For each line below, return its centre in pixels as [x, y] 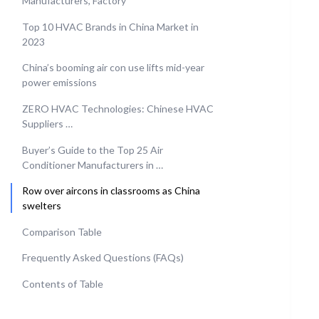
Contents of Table [63, 283]
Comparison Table [62, 231]
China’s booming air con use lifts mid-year [113, 68]
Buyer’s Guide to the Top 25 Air [93, 150]
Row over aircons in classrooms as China [111, 191]
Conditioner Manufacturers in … [93, 164]
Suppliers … [47, 123]
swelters [42, 206]
